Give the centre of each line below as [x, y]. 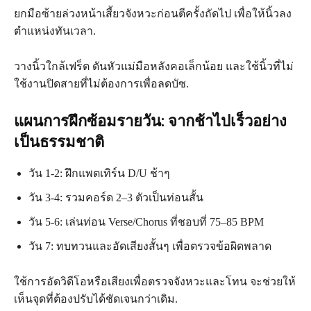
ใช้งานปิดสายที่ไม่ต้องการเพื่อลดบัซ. [101, 84]
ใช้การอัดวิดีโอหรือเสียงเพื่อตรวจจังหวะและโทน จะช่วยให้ [155, 282]
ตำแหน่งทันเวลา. [55, 31]
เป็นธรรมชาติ [59, 142]
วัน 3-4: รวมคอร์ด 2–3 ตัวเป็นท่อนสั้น [116, 198]
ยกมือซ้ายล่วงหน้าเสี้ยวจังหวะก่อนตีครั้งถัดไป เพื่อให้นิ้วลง [153, 14]
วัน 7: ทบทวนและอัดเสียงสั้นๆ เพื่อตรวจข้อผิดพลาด [150, 246]
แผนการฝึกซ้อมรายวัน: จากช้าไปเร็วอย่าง [150, 121]
